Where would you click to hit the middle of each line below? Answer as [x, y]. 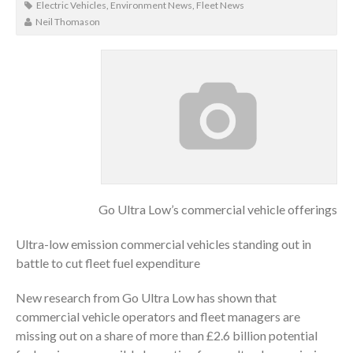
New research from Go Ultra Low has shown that [146, 297]
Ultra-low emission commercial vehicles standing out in [163, 243]
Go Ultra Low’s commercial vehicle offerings [218, 209]
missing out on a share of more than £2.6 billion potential [167, 335]
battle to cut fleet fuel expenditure [108, 262]
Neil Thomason [68, 22]
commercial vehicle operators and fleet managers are [158, 316]
